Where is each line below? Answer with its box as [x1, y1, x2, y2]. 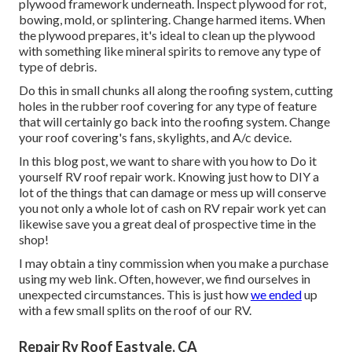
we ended [251, 287, 302, 302]
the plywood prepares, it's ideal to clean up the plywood [19, 27, 315, 43]
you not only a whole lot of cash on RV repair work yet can [19, 200, 326, 216]
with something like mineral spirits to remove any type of [19, 43, 321, 59]
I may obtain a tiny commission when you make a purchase [19, 255, 328, 271]
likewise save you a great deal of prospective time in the [19, 216, 316, 232]
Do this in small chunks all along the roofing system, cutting [19, 82, 333, 98]
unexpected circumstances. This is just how [19, 287, 251, 302]
